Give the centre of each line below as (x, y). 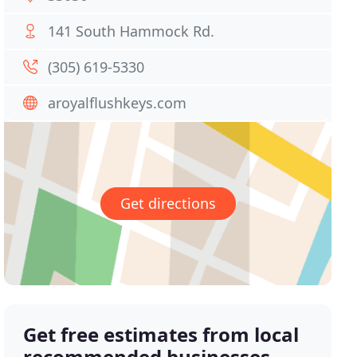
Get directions (168, 204)
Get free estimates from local (161, 335)
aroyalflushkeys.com (118, 103)
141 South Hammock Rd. (131, 31)
